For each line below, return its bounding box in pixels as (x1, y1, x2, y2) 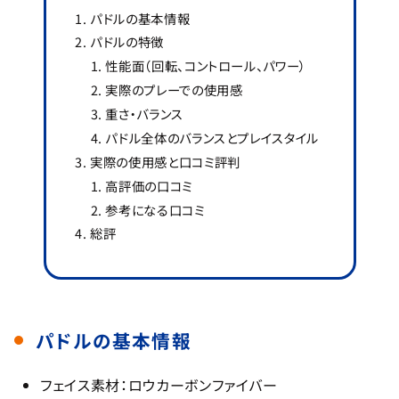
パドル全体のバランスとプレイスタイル (105, 127, 319, 147)
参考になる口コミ (105, 199, 205, 219)
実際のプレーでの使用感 (105, 80, 243, 100)
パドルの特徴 (90, 32, 164, 52)
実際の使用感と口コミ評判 (90, 151, 240, 171)
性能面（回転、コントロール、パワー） (105, 56, 306, 76)
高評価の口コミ (105, 175, 192, 195)
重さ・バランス (105, 104, 183, 124)
